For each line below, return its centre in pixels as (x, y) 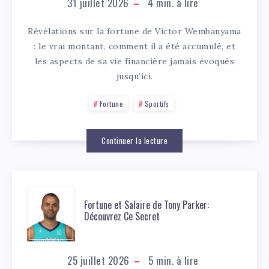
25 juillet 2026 (98, 260)
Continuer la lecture (134, 140)
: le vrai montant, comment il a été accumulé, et (134, 46)
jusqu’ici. (134, 76)
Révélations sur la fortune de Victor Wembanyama (134, 31)
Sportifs (157, 103)
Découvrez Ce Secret (122, 216)
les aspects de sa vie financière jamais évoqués (134, 61)
